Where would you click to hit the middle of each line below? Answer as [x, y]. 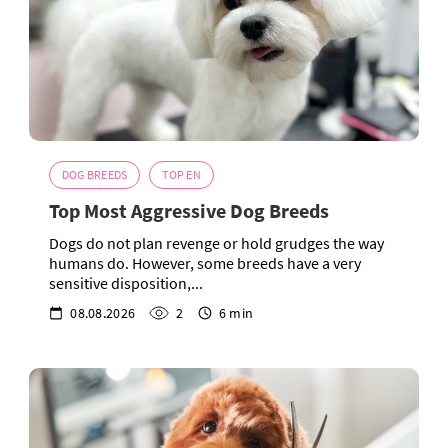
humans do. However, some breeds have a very [205, 263]
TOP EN [181, 175]
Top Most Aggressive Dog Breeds [189, 211]
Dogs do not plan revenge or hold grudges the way [216, 243]
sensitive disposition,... [126, 283]
